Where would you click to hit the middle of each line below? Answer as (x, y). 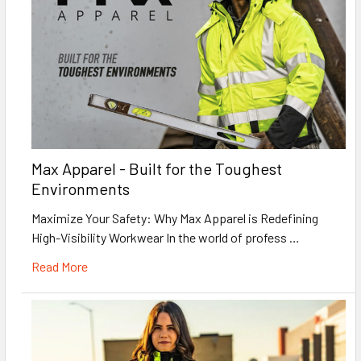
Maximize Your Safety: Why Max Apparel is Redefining (175, 218)
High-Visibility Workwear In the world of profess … (166, 238)
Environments (81, 189)
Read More (60, 267)
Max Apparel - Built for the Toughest (157, 169)
